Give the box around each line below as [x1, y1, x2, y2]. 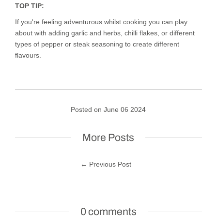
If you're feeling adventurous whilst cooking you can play [15, 18, 188, 26]
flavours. [15, 51, 42, 60]
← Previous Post [80, 160, 132, 169]
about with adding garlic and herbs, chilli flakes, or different [15, 29, 195, 37]
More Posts [82, 132, 135, 143]
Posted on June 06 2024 [71, 106, 146, 114]
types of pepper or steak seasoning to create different [15, 40, 180, 48]
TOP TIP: [15, 2, 45, 10]
